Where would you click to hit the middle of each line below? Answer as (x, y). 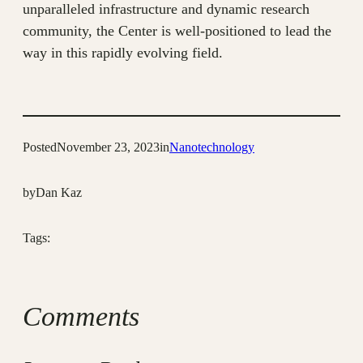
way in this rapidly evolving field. (123, 53)
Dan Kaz (59, 193)
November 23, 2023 (108, 147)
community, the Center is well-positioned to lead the (177, 31)
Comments (81, 316)
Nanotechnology (212, 147)
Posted (40, 147)
